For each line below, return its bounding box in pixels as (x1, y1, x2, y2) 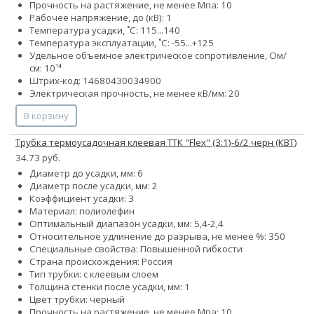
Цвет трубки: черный (29, 292, 125, 306)
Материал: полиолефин (29, 204, 135, 217)
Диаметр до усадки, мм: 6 (29, 166, 143, 179)
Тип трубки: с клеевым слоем (29, 267, 158, 280)
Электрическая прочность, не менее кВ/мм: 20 (29, 86, 240, 100)
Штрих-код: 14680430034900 (29, 74, 161, 87)
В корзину (24, 109, 69, 122)
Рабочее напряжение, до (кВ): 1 (29, 11, 172, 24)
